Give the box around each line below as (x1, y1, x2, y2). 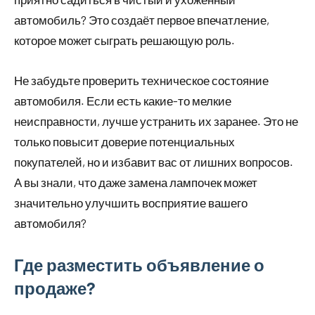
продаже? (14, 278, 96, 299)
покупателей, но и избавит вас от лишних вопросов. (14, 155, 293, 169)
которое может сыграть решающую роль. (14, 33, 235, 48)
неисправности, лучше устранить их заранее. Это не (14, 114, 298, 129)
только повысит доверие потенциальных (14, 134, 235, 149)
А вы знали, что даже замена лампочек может (14, 175, 257, 190)
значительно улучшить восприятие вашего (14, 195, 247, 210)
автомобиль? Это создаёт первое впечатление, (14, 13, 269, 27)
